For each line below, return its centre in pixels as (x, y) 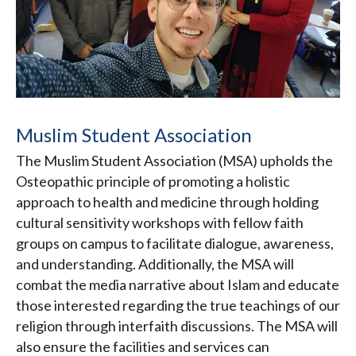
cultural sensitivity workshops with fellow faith (160, 223)
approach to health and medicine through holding (167, 202)
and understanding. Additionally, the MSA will (155, 264)
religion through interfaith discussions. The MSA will (177, 326)
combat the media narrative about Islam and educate (178, 285)
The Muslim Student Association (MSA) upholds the (174, 161)
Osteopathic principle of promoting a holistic (153, 182)
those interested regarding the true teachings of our (178, 306)
